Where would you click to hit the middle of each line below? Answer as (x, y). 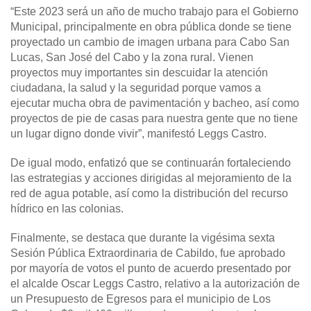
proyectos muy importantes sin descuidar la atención (139, 73)
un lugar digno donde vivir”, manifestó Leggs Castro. (138, 134)
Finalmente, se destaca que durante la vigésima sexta (143, 238)
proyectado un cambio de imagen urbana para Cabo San (150, 42)
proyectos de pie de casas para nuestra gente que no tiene (154, 119)
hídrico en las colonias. (67, 209)
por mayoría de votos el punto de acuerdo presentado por (151, 269)
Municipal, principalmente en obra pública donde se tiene (151, 27)
